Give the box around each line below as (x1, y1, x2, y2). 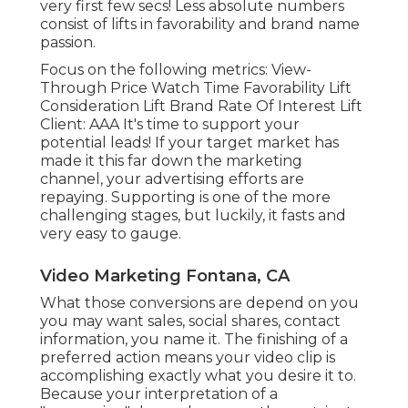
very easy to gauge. (40, 225, 181, 243)
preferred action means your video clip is (40, 349, 335, 367)
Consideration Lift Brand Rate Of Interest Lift (40, 97, 362, 116)
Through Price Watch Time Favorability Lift (40, 79, 352, 97)
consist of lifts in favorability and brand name (40, 15, 360, 34)
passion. (40, 34, 96, 52)
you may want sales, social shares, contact (40, 312, 341, 331)
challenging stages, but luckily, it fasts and (40, 207, 346, 225)
